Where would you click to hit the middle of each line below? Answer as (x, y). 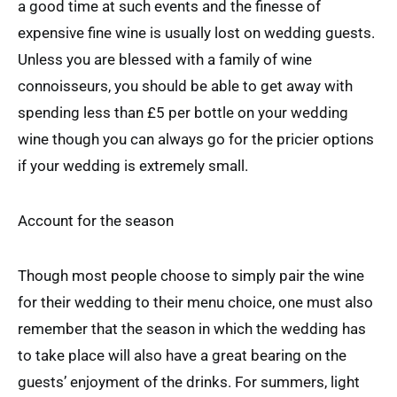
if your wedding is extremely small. (133, 165)
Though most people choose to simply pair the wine (191, 275)
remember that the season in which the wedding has (192, 328)
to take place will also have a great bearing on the (182, 355)
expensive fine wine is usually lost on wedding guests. (196, 32)
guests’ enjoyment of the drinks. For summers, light (189, 381)
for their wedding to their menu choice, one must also (195, 302)
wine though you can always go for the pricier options (196, 139)
